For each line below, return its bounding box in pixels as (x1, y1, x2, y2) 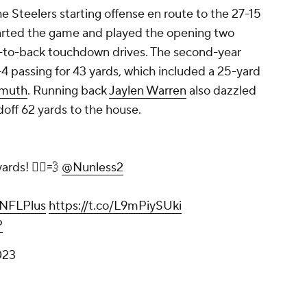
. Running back (27, 83, 109, 99)
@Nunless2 (62, 160, 123, 176)
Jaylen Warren (109, 83, 186, 99)
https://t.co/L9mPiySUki (49, 198, 182, 214)
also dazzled (186, 83, 256, 99)
